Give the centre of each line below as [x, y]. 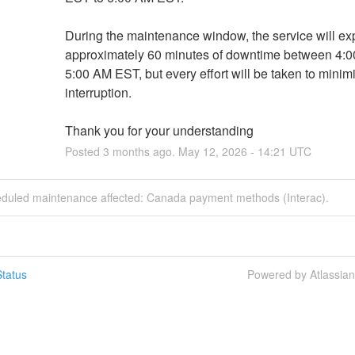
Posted [84, 151]
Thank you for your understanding [159, 130]
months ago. [143, 151]
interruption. [98, 92]
